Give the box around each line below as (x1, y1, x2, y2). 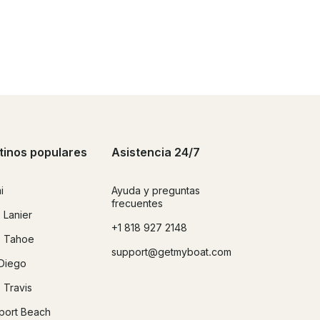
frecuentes (111, 196, 163, 209)
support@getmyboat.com (111, 245, 231, 258)
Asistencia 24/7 (111, 144, 200, 159)
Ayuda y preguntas (111, 184, 200, 196)
